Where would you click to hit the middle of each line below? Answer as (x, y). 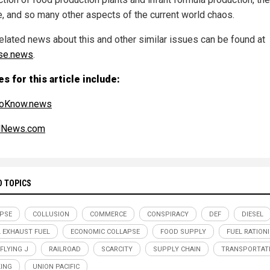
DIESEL (253, 214)
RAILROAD (65, 249)
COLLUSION (51, 214)
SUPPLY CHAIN (177, 249)
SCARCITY (117, 249)
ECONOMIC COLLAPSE (105, 231)
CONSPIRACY (168, 214)
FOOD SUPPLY (183, 231)
